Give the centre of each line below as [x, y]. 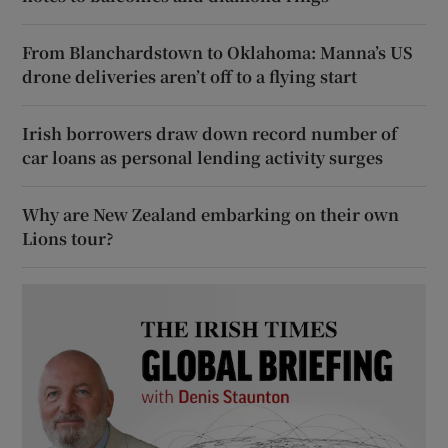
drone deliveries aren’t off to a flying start [190, 76]
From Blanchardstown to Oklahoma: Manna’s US [218, 52]
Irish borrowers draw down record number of [210, 133]
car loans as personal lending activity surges [203, 157]
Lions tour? [68, 238]
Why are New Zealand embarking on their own [211, 214]
